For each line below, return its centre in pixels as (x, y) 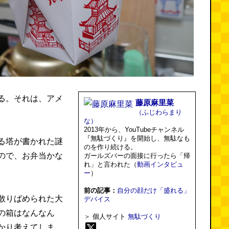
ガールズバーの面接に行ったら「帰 (137, 156)
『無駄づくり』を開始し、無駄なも (137, 138)
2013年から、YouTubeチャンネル (134, 130)
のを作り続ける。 (110, 147)
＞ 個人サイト (106, 216)
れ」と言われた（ (110, 164)
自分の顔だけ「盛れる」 (154, 190)
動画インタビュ (160, 164)
